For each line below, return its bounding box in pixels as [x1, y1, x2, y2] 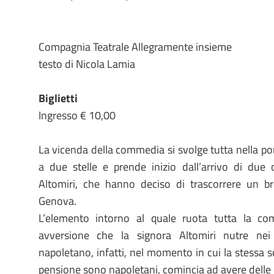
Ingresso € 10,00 [38, 107, 116, 124]
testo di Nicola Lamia [38, 56, 135, 72]
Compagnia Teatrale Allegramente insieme [38, 39, 232, 55]
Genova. [38, 193, 76, 209]
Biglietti [38, 90, 78, 106]
